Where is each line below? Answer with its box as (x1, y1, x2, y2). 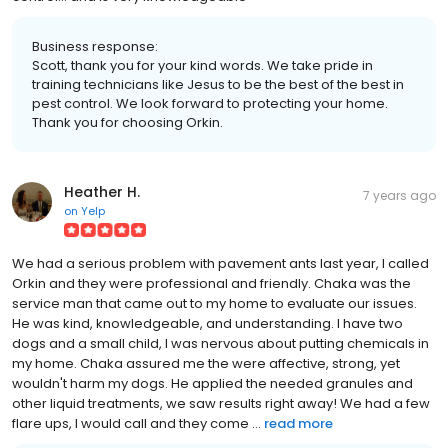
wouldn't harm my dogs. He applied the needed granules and (12, 373, 413, 393)
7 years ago (363, 186, 436, 204)
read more (264, 413, 333, 433)
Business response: (32, 36, 158, 56)
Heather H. (64, 181, 140, 202)
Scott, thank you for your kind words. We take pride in (32, 55, 373, 75)
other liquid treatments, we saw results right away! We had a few (12, 393, 430, 413)
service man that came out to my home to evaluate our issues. (12, 293, 417, 313)
